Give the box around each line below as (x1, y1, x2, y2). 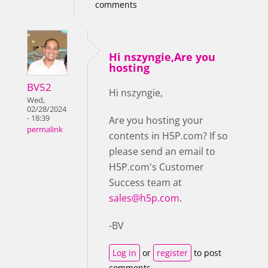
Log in (112, 247, 136, 259)
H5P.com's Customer (109, 160, 204, 174)
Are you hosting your (109, 114, 203, 127)
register (157, 247, 188, 259)
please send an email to (109, 145, 215, 159)
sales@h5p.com (109, 191, 179, 205)
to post (191, 247, 221, 259)
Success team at (109, 176, 182, 190)
